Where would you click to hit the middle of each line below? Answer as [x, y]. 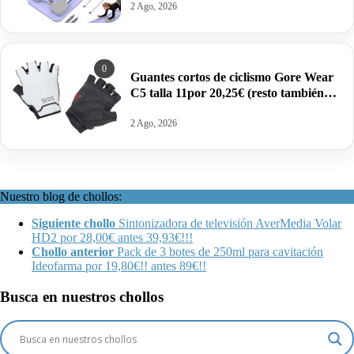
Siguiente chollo [73, 223]
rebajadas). [160, 109]
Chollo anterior [73, 251]
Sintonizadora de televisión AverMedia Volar [230, 223]
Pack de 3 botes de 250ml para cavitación [220, 251]
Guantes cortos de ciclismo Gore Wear [232, 77]
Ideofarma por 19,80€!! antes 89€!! [119, 265]
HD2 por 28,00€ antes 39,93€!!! [112, 237]
